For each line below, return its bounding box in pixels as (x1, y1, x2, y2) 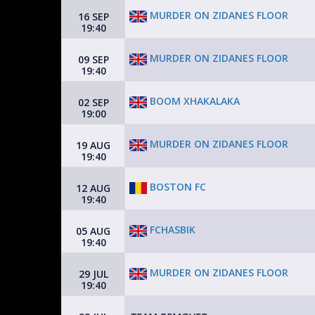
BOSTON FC (147, 180, 206, 194)
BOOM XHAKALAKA (147, 94, 240, 108)
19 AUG (76, 139, 110, 152)
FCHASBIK (147, 223, 195, 237)
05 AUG (76, 224, 110, 238)
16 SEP (77, 10, 109, 23)
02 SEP (77, 96, 109, 109)
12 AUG (76, 181, 110, 195)
